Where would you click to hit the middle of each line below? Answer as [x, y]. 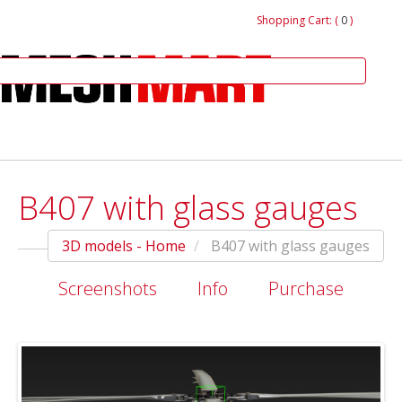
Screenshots [108, 289]
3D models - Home [124, 246]
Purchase [306, 289]
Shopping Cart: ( [297, 20]
